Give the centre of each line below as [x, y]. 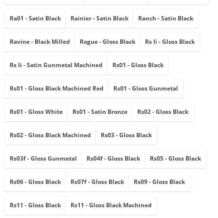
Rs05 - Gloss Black [175, 159]
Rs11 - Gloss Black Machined [111, 205]
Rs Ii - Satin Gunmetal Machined [56, 65]
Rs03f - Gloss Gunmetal [43, 159]
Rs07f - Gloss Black [97, 182]
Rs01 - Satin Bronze [100, 112]
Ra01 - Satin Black [35, 18]
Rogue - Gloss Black [108, 42]
